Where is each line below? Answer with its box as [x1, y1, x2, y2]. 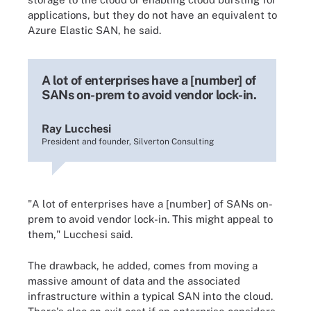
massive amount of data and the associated [28, 274, 240, 287]
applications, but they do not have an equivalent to [28, 9, 277, 21]
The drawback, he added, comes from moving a [28, 259, 258, 271]
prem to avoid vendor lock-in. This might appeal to [28, 213, 273, 225]
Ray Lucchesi [42, 122, 111, 135]
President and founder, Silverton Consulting [42, 137, 214, 146]
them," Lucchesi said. [28, 228, 133, 240]
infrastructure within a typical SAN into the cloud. [28, 289, 273, 302]
